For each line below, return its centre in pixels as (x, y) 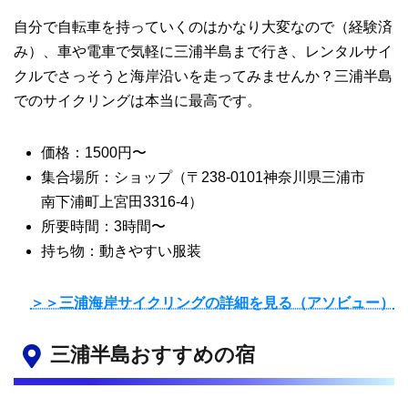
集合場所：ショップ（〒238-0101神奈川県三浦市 (203, 178)
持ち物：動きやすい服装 (121, 251)
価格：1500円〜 (94, 153)
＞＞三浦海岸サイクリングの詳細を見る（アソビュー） (212, 303)
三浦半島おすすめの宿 (152, 355)
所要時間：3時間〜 (103, 227)
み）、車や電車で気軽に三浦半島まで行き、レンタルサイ (203, 52)
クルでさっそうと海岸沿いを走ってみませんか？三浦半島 (203, 76)
